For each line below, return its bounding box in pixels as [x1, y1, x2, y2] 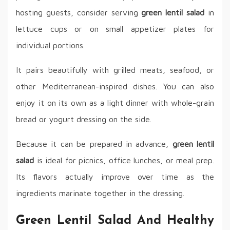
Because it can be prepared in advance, [16, 139, 172, 148]
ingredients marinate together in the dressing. [16, 188, 184, 198]
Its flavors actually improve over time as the [16, 171, 214, 181]
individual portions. [16, 40, 85, 50]
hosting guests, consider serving [16, 7, 142, 17]
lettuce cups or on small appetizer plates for [16, 24, 214, 33]
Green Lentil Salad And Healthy [16, 214, 214, 227]
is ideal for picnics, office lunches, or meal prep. [34, 155, 214, 165]
